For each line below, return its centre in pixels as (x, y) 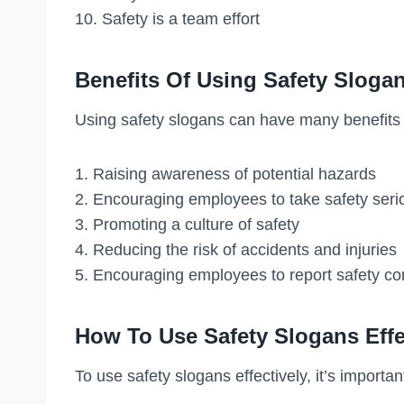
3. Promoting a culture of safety (187, 224)
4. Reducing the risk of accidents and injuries (236, 249)
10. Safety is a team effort (167, 18)
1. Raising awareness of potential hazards (225, 174)
